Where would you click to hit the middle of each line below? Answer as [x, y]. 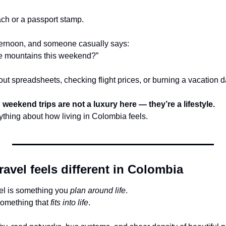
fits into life [69, 203]
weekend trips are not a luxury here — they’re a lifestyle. [109, 104]
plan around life [98, 191]
